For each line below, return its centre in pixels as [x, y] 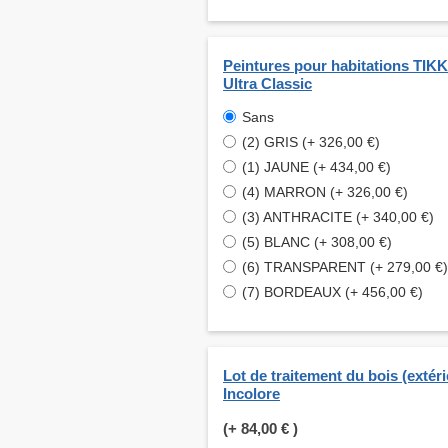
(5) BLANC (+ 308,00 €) [317, 242]
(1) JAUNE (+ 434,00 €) [316, 167]
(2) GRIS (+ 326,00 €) [311, 142]
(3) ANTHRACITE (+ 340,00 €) [338, 217]
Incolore [251, 394]
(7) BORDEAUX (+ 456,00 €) [332, 292]
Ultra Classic [267, 84]
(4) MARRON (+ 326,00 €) [325, 192]
